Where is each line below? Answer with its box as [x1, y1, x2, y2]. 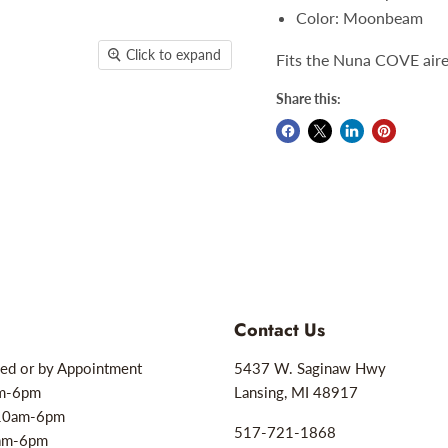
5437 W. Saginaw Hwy [234, 359, 386, 378]
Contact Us [234, 317, 325, 344]
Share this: [275, 90, 341, 107]
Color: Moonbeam [295, 8, 423, 27]
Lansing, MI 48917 [234, 383, 358, 402]
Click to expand [126, 46, 222, 64]
